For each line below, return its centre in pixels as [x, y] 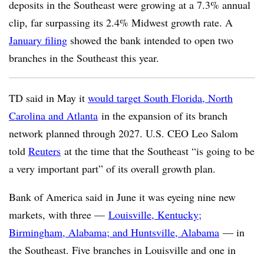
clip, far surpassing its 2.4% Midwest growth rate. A [121, 22]
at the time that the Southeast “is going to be [158, 151]
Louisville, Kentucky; [155, 214]
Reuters [44, 151]
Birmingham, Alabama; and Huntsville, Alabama [114, 232]
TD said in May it [48, 98]
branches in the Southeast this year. [84, 58]
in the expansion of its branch [163, 115]
